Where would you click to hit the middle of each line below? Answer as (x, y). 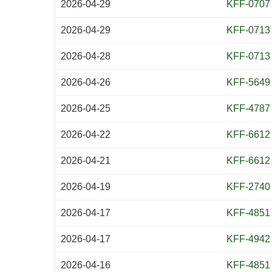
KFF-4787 (248, 108)
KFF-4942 (248, 239)
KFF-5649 (248, 82)
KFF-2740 (248, 187)
